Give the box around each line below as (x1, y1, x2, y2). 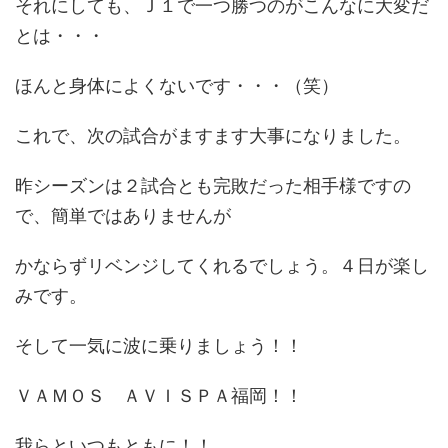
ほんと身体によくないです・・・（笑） (15, 75, 339, 96)
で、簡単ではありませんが (15, 205, 231, 226)
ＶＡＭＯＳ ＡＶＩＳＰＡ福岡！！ (15, 385, 303, 406)
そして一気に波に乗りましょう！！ (15, 335, 303, 356)
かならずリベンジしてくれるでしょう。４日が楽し (15, 255, 429, 276)
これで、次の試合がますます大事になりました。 (15, 125, 411, 146)
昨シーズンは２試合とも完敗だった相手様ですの (15, 175, 411, 196)
